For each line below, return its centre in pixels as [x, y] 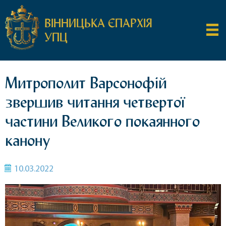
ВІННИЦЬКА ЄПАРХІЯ [98, 23]
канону [27, 140]
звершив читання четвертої [95, 102]
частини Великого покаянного [102, 121]
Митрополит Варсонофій [86, 83]
